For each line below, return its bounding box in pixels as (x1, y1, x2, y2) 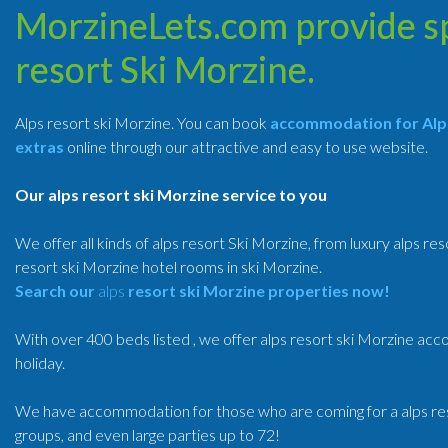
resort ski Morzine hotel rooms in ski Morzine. (15, 257, 322, 276)
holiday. (15, 353, 65, 372)
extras (15, 137, 64, 156)
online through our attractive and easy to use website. (64, 137, 428, 156)
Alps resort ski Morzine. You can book (15, 113, 270, 132)
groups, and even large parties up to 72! (15, 425, 280, 444)
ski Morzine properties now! (179, 281, 390, 300)
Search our (15, 281, 98, 300)
